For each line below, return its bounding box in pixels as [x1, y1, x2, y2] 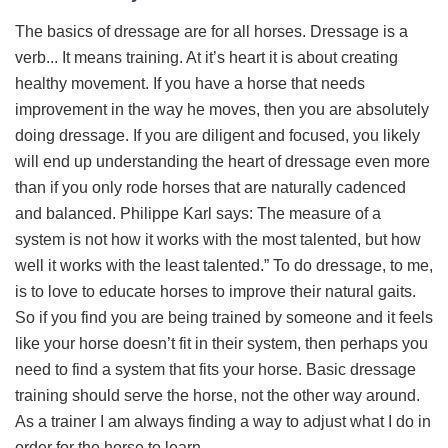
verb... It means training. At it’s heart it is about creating [15, 48, 398, 66]
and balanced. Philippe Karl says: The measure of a [15, 204, 381, 222]
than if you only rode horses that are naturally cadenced [15, 178, 406, 196]
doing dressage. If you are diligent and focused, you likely [15, 126, 420, 144]
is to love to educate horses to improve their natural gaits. [15, 282, 416, 300]
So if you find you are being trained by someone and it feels [15, 308, 433, 326]
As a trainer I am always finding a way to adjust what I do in [15, 412, 431, 430]
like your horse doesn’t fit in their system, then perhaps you [15, 334, 428, 352]
